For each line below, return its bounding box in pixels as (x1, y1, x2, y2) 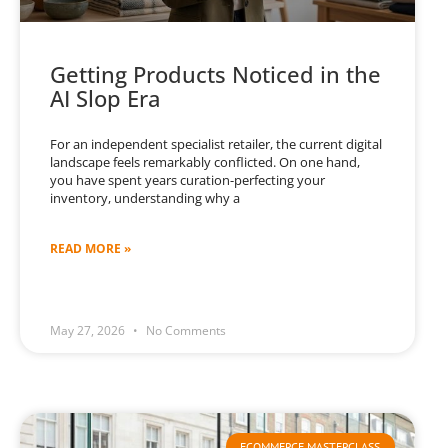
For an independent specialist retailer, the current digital (50, 135, 382, 154)
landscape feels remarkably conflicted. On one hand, (50, 153, 360, 172)
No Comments (143, 322, 226, 340)
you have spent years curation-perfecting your (50, 171, 325, 190)
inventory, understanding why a (50, 189, 240, 208)
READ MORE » (50, 240, 131, 258)
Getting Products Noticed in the (50, 59, 381, 90)
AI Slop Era (50, 83, 161, 114)
